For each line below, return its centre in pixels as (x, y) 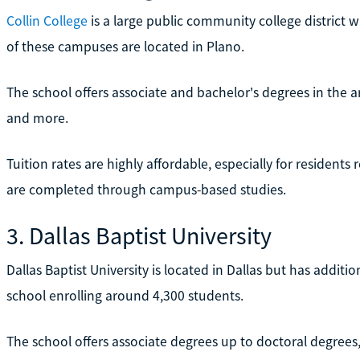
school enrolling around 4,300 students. (125, 295)
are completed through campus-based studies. (146, 189)
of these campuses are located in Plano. (125, 46)
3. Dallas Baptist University (139, 235)
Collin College (47, 20)
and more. (37, 118)
